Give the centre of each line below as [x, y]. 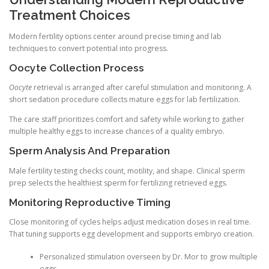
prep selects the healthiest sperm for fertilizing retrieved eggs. [118, 183]
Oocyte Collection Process [77, 68]
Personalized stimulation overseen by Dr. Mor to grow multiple [148, 257]
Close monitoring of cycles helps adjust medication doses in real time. [130, 222]
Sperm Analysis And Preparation [89, 151]
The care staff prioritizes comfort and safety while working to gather [127, 119]
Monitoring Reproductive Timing [90, 202]
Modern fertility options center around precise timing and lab [115, 36]
